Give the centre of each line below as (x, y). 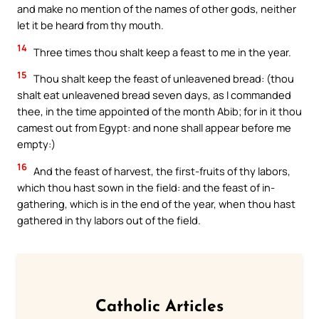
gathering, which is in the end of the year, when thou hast (156, 203)
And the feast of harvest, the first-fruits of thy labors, (161, 171)
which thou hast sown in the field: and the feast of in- (146, 187)
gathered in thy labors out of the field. (109, 220)
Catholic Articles (159, 307)
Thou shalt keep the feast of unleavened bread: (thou (163, 79)
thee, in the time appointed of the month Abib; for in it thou (159, 111)
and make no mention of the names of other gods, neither (157, 9)
